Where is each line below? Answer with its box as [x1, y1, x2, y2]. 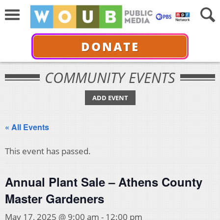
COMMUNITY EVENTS [45, 68, 175, 87]
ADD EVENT [92, 93, 128, 102]
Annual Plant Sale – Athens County [5, 173, 202, 190]
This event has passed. [5, 145, 91, 157]
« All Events [5, 121, 49, 133]
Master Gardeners [5, 190, 104, 207]
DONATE [81, 38, 139, 55]
